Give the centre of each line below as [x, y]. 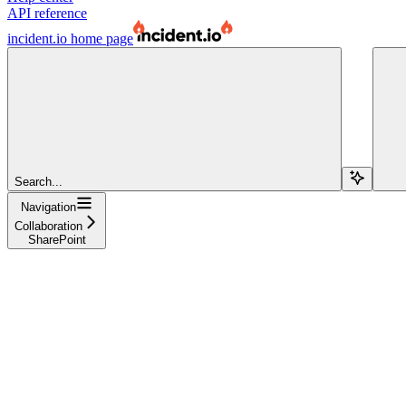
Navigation [48, 207]
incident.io [37, 38]
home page [100, 38]
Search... [39, 181]
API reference [47, 13]
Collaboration [48, 226]
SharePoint [57, 239]
